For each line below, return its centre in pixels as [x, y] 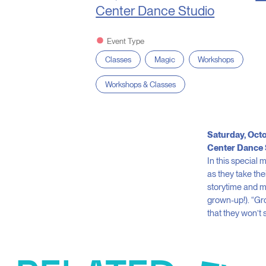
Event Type [125, 41]
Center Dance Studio [155, 11]
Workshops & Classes [140, 84]
